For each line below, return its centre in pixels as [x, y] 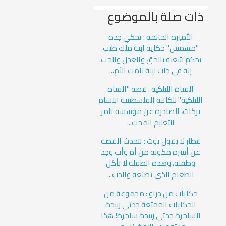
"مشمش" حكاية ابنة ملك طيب [151, 48]
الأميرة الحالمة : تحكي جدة [151, 37]
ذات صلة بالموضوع [155, 16]
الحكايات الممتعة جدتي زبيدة [151, 204]
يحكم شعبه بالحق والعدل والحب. [151, 59]
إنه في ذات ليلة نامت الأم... [151, 70]
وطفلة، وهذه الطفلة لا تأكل [151, 163]
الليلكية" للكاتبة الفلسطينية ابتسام [151, 100]
